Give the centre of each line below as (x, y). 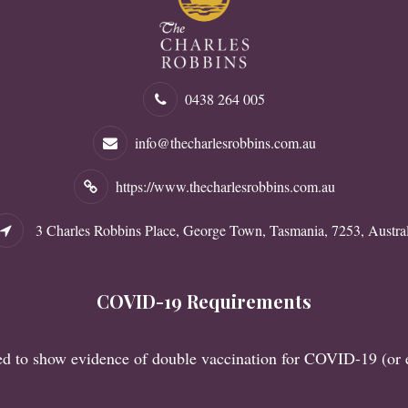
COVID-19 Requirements (204, 301)
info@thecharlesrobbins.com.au (225, 143)
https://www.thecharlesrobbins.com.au (225, 187)
